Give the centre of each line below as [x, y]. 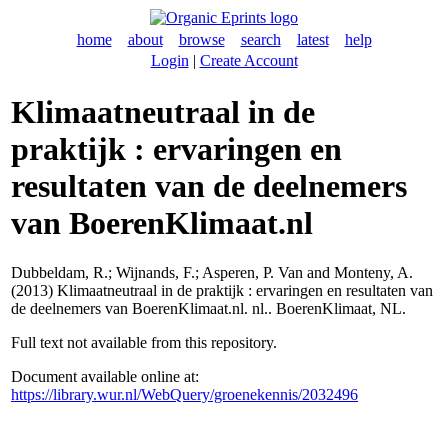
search [260, 39]
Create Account [248, 60]
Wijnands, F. [155, 272]
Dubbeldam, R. [59, 272]
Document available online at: [105, 376]
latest [312, 39]
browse [201, 39]
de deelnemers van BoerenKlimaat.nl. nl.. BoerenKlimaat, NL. [208, 308]
